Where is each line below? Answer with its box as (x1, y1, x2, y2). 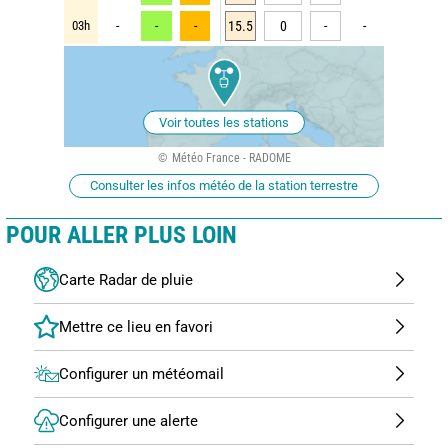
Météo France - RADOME (171, 150, 291, 165)
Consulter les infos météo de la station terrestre (90, 177, 358, 193)
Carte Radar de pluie (59, 270, 193, 289)
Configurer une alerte (59, 411, 198, 430)
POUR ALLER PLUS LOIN (6, 220, 237, 249)
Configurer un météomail (59, 364, 224, 383)
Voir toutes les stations (159, 114, 289, 130)
